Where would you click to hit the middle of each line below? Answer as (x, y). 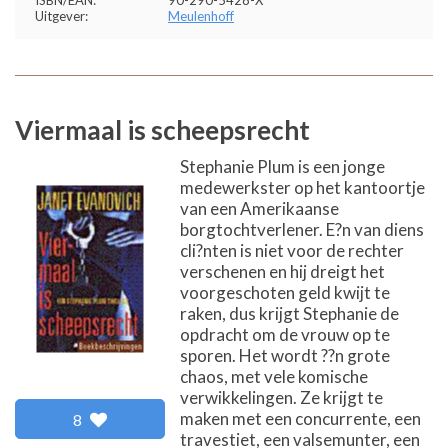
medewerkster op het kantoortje (302, 187)
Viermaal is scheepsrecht (162, 130)
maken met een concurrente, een (300, 418)
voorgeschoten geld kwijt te (285, 292)
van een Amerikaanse (259, 208)
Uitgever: (61, 16)
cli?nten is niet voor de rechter (292, 250)
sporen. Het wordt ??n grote (285, 355)
